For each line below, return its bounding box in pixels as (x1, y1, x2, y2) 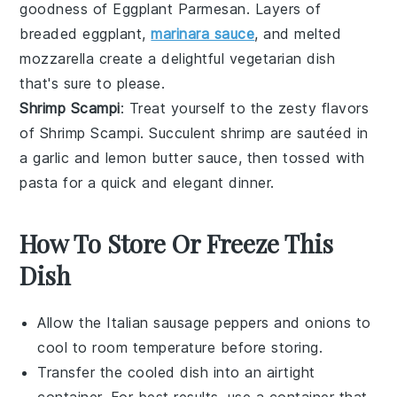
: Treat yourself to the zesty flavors (120, 98, 370, 117)
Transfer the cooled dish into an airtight (37, 362, 315, 381)
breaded (19, 24, 83, 43)
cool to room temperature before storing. (37, 338, 323, 356)
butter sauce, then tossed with (146, 148, 365, 167)
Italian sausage (106, 313, 210, 331)
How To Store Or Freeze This (19, 226, 334, 260)
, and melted (254, 24, 342, 43)
